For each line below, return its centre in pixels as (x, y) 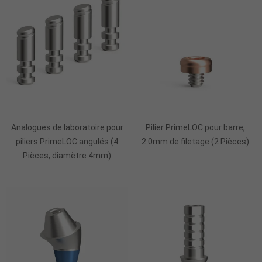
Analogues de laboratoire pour (67, 128)
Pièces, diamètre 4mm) (67, 156)
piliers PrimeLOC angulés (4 (67, 142)
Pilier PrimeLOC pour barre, (195, 128)
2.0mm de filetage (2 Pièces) (195, 142)
